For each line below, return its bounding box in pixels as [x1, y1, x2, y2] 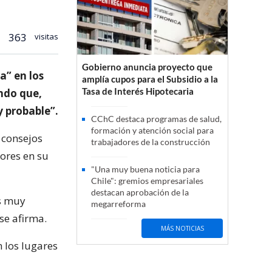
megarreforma [91, 199, 146, 209]
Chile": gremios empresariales [91, 175, 203, 186]
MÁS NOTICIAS [160, 223, 204, 233]
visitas [33, 30, 58, 42]
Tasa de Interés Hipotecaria [82, 86, 194, 97]
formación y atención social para [91, 125, 214, 136]
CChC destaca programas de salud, [91, 114, 222, 124]
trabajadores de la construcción [91, 137, 210, 148]
